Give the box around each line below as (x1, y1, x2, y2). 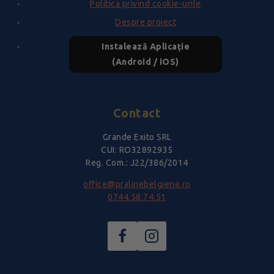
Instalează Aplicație (102, 42, 190, 52)
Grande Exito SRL (102, 132, 172, 143)
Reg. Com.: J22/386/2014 (86, 158, 188, 168)
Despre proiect (115, 17, 176, 28)
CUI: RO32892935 (101, 145, 173, 155)
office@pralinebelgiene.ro (83, 179, 191, 190)
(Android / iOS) (112, 57, 179, 67)
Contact (113, 106, 161, 120)
